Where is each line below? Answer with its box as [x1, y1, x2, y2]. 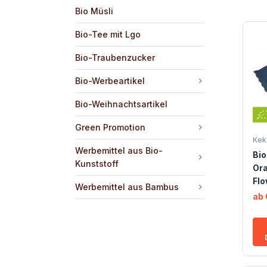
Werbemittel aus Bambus [75, 181, 179, 192]
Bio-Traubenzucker [75, 52, 155, 63]
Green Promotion [75, 122, 145, 132]
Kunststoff [75, 158, 119, 169]
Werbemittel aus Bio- [75, 145, 163, 156]
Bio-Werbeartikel [75, 75, 145, 86]
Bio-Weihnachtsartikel [75, 98, 167, 109]
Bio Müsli [75, 5, 113, 16]
